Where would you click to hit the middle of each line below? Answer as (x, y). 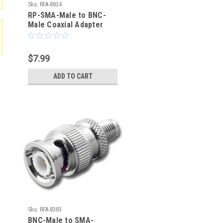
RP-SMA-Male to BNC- (67, 15)
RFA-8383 (51, 210)
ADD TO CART (73, 76)
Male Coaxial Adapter (65, 25)
